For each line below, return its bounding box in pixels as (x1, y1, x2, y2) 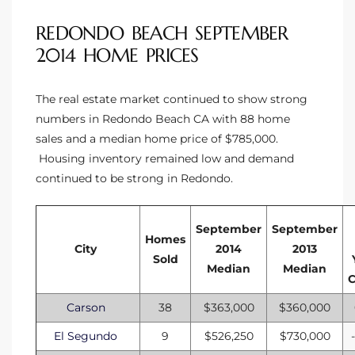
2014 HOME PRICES (36, 44, 199, 68)
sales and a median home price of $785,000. (36, 132, 278, 147)
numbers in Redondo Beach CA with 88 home (36, 112, 290, 127)
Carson (66, 300, 105, 315)
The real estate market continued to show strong (36, 92, 307, 107)
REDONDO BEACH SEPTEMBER (36, 21, 288, 46)
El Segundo (54, 329, 118, 344)
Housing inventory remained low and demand (36, 151, 294, 166)
